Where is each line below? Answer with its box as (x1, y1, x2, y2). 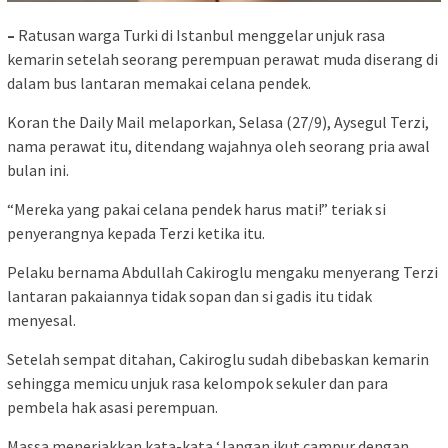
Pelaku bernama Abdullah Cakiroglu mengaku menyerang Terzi (7, 261, 438, 282)
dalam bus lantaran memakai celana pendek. (7, 72, 311, 93)
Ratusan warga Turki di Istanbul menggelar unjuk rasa (18, 24, 385, 45)
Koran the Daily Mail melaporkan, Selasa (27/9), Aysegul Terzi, (7, 111, 429, 132)
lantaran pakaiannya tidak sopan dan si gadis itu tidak (7, 285, 372, 306)
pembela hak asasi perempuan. (7, 396, 218, 417)
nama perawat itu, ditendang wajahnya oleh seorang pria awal (7, 135, 430, 156)
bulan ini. (7, 159, 69, 180)
